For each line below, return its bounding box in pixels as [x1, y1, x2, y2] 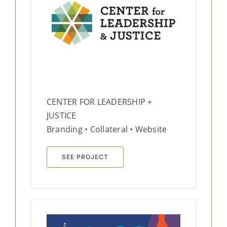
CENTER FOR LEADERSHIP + [46, 96, 153, 108]
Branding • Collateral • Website [46, 124, 167, 135]
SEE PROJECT [61, 153, 108, 161]
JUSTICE [46, 110, 77, 122]
